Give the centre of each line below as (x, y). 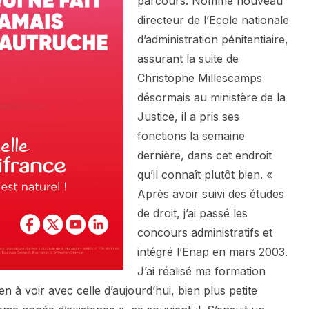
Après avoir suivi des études (211, 194)
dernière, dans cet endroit (205, 156)
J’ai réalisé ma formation (201, 271)
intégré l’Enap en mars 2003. (212, 252)
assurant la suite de (188, 59)
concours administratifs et (205, 233)
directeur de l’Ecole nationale (213, 20)
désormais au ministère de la (211, 98)
